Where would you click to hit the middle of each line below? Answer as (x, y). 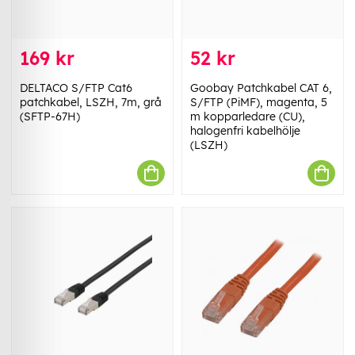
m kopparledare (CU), (248, 117)
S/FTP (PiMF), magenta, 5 (259, 103)
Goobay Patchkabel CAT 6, (261, 88)
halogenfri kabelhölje (245, 131)
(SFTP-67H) (50, 117)
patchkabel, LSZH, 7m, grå (91, 103)
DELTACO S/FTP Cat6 (76, 88)
